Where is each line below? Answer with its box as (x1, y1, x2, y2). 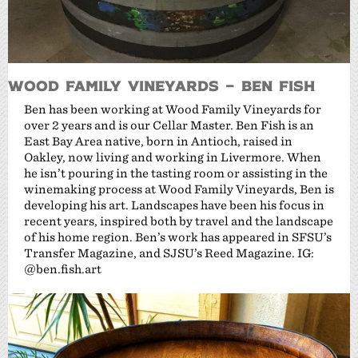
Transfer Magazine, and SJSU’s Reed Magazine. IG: (24, 245, 314, 260)
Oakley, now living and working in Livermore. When (24, 149, 321, 164)
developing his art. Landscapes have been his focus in (24, 197, 324, 212)
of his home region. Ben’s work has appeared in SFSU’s (24, 229, 332, 244)
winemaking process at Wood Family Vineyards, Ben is (24, 181, 334, 196)
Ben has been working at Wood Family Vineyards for (24, 101, 321, 116)
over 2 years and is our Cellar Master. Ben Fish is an (24, 117, 314, 132)
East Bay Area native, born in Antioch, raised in (24, 133, 292, 148)
